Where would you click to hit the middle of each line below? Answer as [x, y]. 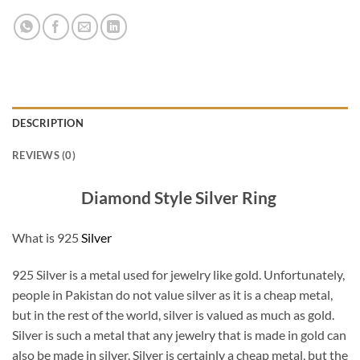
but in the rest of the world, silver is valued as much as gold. [173, 314]
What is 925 [47, 237]
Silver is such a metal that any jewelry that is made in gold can [179, 334]
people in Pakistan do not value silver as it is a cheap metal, [172, 294]
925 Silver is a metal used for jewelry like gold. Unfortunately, [178, 274]
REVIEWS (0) [44, 155]
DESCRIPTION [48, 123]
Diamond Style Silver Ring [180, 198]
